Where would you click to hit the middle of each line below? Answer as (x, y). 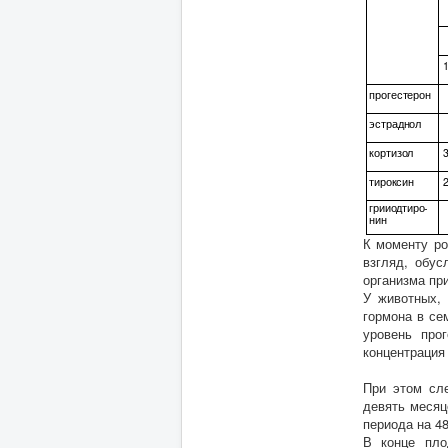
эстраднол (395, 123)
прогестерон (400, 94)
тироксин (391, 181)
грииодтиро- (399, 207)
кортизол (391, 152)
